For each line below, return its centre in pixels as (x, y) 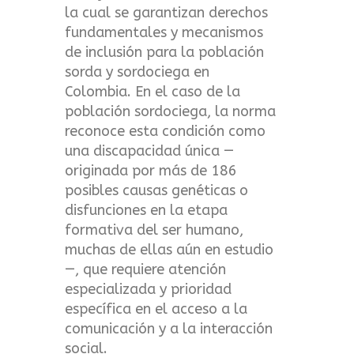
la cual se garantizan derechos (167, 12)
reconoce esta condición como (166, 131)
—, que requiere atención (146, 269)
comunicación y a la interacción (169, 328)
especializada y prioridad (149, 289)
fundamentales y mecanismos (164, 32)
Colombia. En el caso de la (153, 91)
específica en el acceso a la (156, 309)
